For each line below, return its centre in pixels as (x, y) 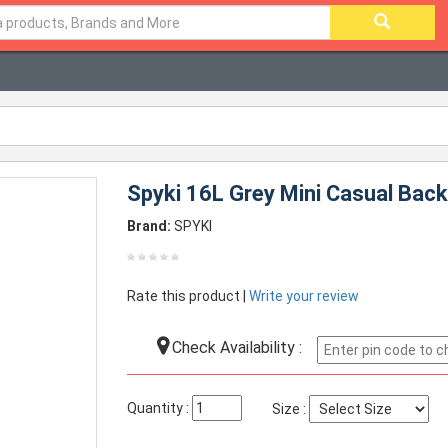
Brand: (149, 226)
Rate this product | (188, 296)
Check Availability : (235, 347)
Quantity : (160, 408)
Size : (291, 409)
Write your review (304, 296)
